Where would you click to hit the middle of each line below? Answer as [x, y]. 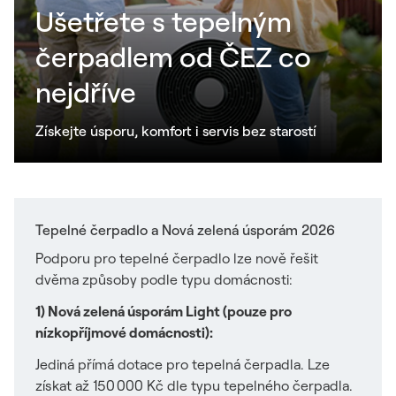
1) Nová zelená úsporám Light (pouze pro [164, 311]
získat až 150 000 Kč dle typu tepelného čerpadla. [194, 385]
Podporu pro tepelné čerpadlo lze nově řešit [177, 258]
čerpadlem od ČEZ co [173, 57]
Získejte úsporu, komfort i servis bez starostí [176, 131]
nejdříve [86, 92]
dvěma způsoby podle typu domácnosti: [164, 279]
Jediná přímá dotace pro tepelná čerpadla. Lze [183, 364]
